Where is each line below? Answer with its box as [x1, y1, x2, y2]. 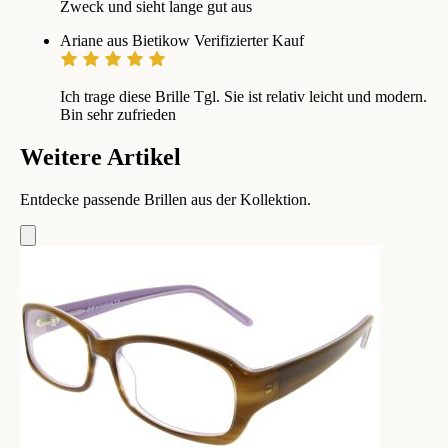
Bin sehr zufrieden [60, 105, 176, 123]
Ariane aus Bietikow [60, 31, 194, 49]
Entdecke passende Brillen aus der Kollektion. [20, 190, 311, 208]
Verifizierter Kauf [194, 31, 304, 49]
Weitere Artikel [20, 143, 181, 170]
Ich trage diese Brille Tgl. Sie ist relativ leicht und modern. [60, 87, 427, 105]
